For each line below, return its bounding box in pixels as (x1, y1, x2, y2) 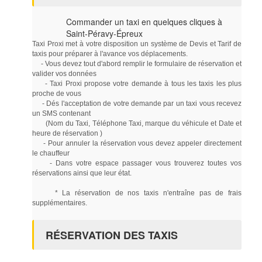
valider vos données (32, 69, 96, 78)
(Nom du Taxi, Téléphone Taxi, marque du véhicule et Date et (32, 119, 242, 127)
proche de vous (32, 89, 81, 98)
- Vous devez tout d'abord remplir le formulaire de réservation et (32, 59, 242, 68)
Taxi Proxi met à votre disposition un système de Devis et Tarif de (32, 39, 242, 48)
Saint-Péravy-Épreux (66, 27, 143, 39)
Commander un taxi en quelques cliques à (66, 15, 222, 27)
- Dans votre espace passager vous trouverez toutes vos (32, 158, 242, 167)
